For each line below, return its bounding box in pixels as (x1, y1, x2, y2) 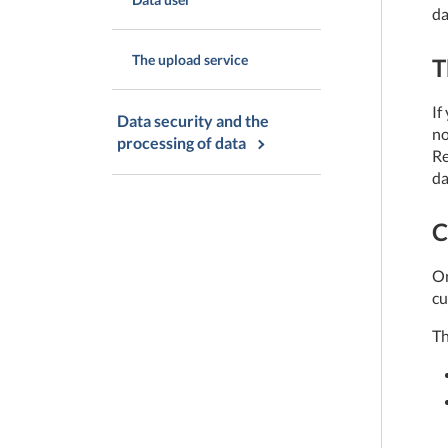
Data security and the (117, 111, 269, 130)
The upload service (132, 51, 248, 68)
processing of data (117, 133, 246, 152)
